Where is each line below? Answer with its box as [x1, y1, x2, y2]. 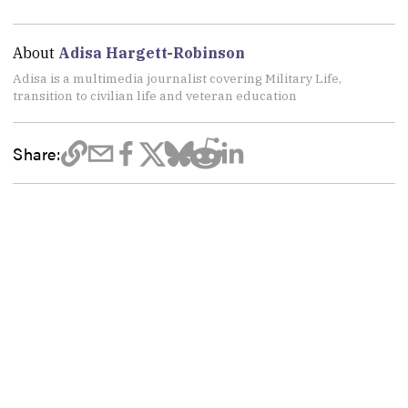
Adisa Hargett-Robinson [58, 43, 246, 62]
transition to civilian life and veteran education [13, 87, 298, 104]
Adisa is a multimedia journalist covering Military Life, [13, 69, 342, 87]
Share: [13, 141, 61, 166]
